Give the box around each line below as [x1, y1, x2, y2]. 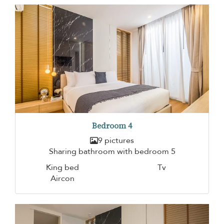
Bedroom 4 [92, 120, 132, 131]
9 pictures [98, 134, 134, 146]
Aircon [50, 172, 74, 184]
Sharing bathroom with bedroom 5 [48, 145, 175, 157]
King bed [45, 161, 79, 173]
